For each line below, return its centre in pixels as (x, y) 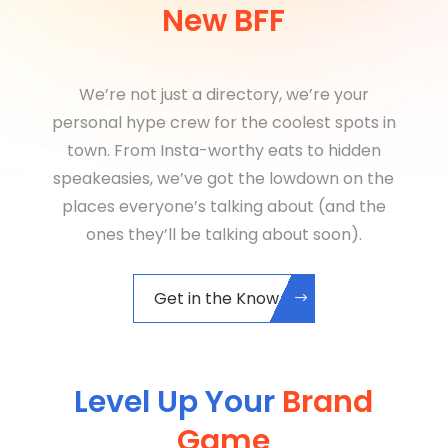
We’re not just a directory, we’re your (223, 95)
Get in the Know (216, 299)
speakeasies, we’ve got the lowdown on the (224, 179)
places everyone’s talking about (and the (223, 207)
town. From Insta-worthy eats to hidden (223, 151)
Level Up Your (178, 402)
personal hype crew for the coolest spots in (223, 123)
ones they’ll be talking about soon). (223, 235)
